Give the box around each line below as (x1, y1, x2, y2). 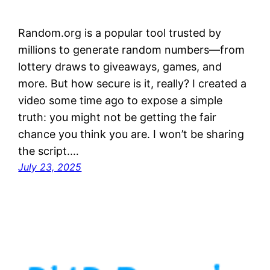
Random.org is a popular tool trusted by (18, 26, 222, 39)
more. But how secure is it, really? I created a (18, 77, 247, 90)
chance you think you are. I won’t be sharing (18, 127, 245, 140)
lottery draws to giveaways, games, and (18, 60, 222, 73)
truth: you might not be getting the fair (18, 110, 217, 124)
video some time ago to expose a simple (18, 93, 223, 107)
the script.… (18, 144, 80, 157)
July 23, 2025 (18, 160, 82, 173)
